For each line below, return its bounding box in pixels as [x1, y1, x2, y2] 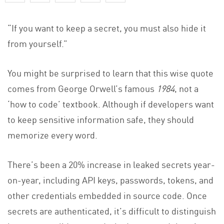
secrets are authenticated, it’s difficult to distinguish [7, 203, 216, 217]
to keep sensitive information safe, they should [7, 112, 194, 125]
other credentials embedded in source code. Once [7, 188, 207, 201]
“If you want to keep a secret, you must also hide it [7, 20, 206, 34]
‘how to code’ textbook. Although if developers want [7, 96, 214, 110]
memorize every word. [7, 127, 97, 141]
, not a [174, 81, 198, 94]
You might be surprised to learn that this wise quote [7, 65, 213, 79]
